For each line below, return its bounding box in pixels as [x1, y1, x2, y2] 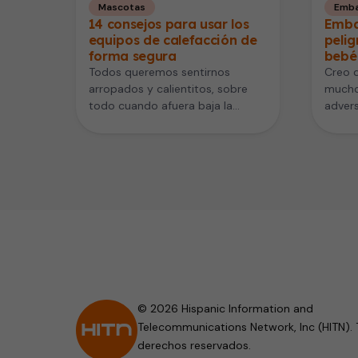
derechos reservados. [137, 337, 251, 352]
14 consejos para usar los [88, 15, 249, 32]
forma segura [88, 47, 177, 64]
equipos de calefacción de [88, 31, 257, 48]
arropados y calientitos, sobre [88, 81, 248, 96]
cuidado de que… [88, 131, 179, 146]
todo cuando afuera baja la [88, 97, 233, 113]
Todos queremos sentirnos [88, 64, 230, 79]
